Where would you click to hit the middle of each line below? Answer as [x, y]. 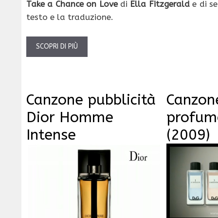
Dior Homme [70, 117]
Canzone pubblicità [91, 100]
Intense [51, 135]
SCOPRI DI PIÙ [57, 46]
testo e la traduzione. [70, 17]
